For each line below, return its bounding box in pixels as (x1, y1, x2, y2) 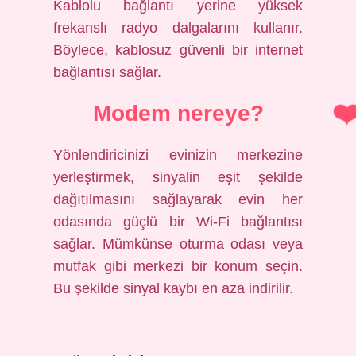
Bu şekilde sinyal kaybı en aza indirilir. (53, 281, 294, 296)
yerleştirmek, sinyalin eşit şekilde (53, 169, 303, 185)
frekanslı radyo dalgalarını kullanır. (53, 20, 303, 36)
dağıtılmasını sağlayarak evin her (53, 192, 303, 207)
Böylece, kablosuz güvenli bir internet (53, 42, 303, 58)
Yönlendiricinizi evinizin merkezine (53, 147, 303, 163)
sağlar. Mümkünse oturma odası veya (53, 236, 303, 252)
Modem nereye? (92, 101, 264, 126)
